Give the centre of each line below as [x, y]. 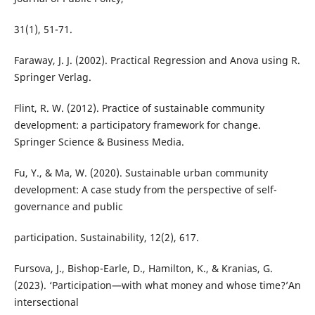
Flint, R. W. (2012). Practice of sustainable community [139, 108]
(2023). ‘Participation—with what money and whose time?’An [157, 285]
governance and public [68, 206]
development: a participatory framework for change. [137, 124]
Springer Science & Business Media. [99, 141]
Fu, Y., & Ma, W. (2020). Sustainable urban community [141, 172]
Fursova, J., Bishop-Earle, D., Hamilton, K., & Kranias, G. [143, 268]
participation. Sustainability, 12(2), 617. [106, 237]
